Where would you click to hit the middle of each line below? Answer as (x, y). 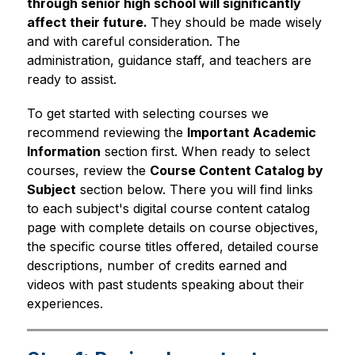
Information (63, 151)
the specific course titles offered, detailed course (172, 246)
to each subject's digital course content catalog (168, 208)
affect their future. (88, 22)
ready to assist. (71, 79)
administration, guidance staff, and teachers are (169, 60)
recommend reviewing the (107, 132)
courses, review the (88, 170)
